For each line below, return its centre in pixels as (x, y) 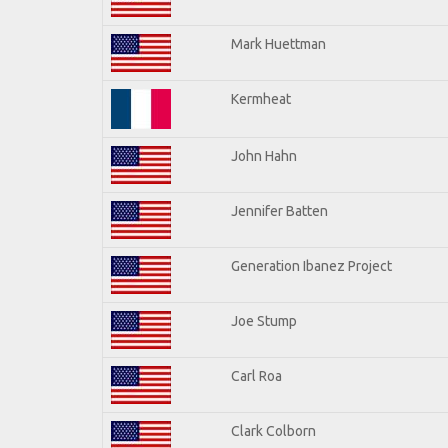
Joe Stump (264, 320)
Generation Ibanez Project (311, 265)
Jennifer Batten (279, 210)
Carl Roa (256, 375)
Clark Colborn (273, 430)
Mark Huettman (278, 43)
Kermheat (261, 98)
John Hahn (264, 155)
